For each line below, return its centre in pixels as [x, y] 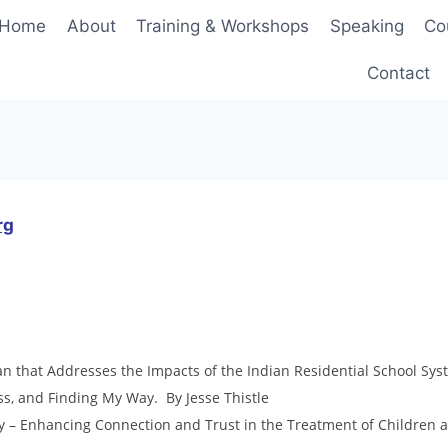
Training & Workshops [223, 25]
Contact [398, 73]
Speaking [366, 25]
